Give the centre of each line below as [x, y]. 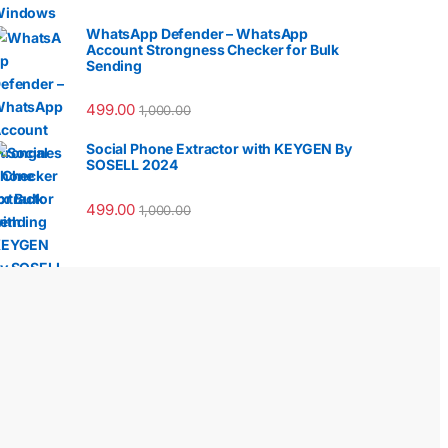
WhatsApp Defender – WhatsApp [197, 33]
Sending [114, 65]
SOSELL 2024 [132, 165]
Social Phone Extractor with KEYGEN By [219, 149]
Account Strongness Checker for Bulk [213, 49]
